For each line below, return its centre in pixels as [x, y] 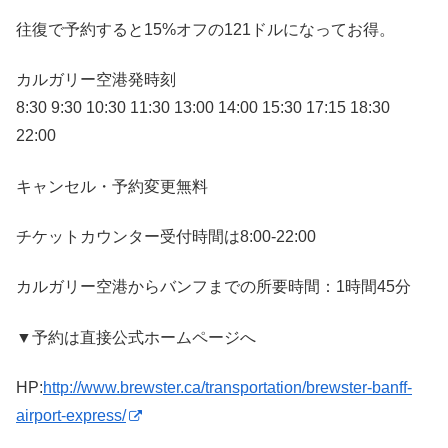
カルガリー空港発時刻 [96, 80]
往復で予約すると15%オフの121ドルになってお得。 [205, 29]
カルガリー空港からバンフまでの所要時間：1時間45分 [213, 287]
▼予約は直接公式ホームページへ [136, 337]
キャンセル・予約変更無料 [112, 186]
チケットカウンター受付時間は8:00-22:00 [166, 237]
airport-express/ [71, 416]
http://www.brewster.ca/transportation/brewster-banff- [227, 388]
